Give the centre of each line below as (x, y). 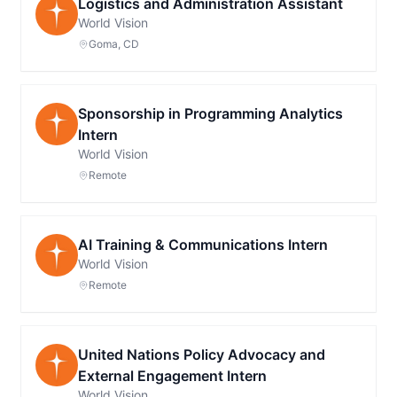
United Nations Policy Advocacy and (202, 354)
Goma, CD (114, 44)
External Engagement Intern (172, 376)
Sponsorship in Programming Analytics (210, 113)
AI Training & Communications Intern (203, 245)
